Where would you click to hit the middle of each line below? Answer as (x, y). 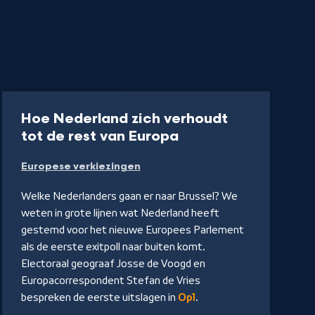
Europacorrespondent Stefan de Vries (110, 281)
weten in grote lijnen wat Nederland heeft (120, 213)
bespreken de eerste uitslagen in (99, 298)
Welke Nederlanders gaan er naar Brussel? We (129, 197)
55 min (105, 103)
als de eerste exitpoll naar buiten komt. (113, 247)
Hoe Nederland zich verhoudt (124, 119)
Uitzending (40, 103)
